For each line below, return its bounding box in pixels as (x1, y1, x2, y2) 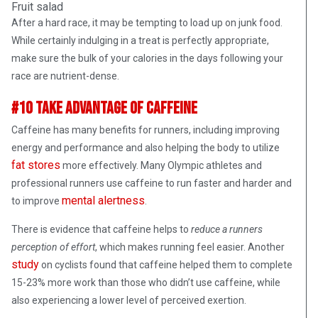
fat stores (11, 158, 60, 172)
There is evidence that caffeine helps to (11, 223, 191, 235)
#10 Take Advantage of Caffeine (11, 97, 200, 119)
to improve (11, 194, 62, 207)
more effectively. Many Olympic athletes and (60, 159, 262, 171)
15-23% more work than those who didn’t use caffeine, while (11, 276, 280, 288)
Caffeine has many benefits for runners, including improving (11, 124, 280, 136)
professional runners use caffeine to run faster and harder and (11, 177, 292, 189)
